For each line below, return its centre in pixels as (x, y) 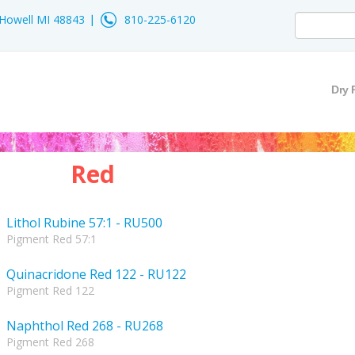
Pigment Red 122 (50, 290)
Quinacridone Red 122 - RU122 (96, 274)
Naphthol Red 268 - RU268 (85, 326)
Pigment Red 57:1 (52, 239)
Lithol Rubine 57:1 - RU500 (84, 223)
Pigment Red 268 (50, 342)
